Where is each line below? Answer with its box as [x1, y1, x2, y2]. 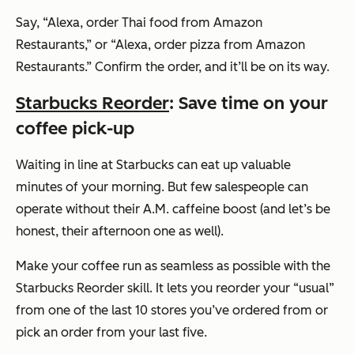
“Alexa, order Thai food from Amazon [43, 15, 262, 31]
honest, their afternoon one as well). [16, 224, 224, 239]
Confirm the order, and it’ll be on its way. [92, 59, 330, 75]
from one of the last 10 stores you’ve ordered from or [16, 303, 328, 318]
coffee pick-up [16, 118, 134, 140]
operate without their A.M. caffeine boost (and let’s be [16, 201, 330, 217]
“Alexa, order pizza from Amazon [107, 37, 305, 53]
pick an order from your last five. [16, 325, 207, 341]
